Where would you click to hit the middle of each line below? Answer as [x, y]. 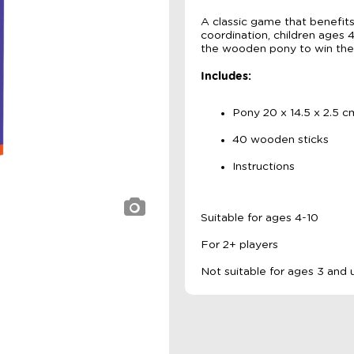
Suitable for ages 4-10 [260, 218]
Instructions [264, 167]
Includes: [226, 76]
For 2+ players [239, 245]
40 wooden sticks [281, 140]
